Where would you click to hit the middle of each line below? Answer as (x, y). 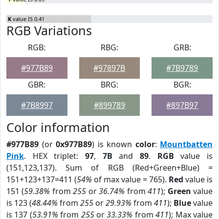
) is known (114, 144)
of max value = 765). (130, 179)
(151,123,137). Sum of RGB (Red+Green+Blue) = (109, 168)
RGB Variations (49, 30)
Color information (58, 127)
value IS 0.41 (28, 19)
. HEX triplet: (55, 156)
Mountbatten (186, 144)
